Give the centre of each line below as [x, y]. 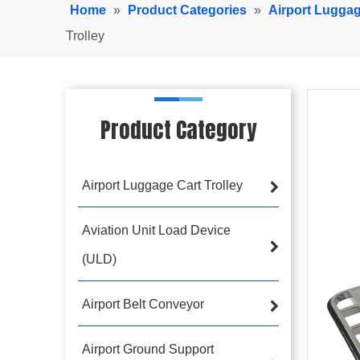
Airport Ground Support [148, 349]
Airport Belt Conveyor [143, 304]
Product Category [178, 129]
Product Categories [187, 10]
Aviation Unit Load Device [156, 230]
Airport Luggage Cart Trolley [162, 185]
